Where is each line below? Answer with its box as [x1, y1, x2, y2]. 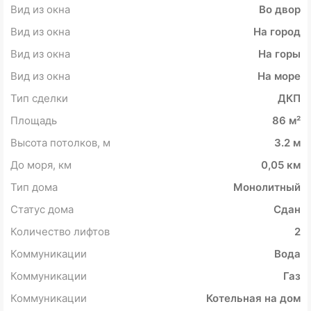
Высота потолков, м [10, 136, 110, 150]
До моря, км [10, 158, 72, 172]
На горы [258, 47, 301, 61]
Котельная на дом [206, 292, 301, 305]
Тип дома [10, 180, 58, 194]
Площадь [10, 114, 57, 128]
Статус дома [10, 203, 74, 217]
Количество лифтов [10, 225, 110, 239]
